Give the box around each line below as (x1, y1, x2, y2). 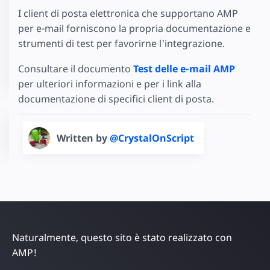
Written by (57, 131, 110, 145)
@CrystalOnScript (110, 131, 194, 145)
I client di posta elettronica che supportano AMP (18, 6, 238, 20)
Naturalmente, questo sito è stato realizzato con (12, 231, 232, 245)
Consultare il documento (18, 62, 133, 76)
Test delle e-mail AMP (133, 62, 235, 76)
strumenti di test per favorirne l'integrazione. (18, 36, 225, 50)
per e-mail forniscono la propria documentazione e (18, 21, 251, 35)
